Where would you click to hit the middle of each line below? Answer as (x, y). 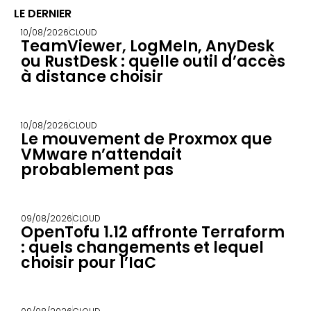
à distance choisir (92, 77)
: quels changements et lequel (142, 248)
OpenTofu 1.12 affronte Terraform (153, 233)
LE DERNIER (43, 14)
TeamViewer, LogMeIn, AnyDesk (148, 47)
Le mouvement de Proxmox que (146, 140)
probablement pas (97, 170)
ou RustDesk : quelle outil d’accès (153, 62)
